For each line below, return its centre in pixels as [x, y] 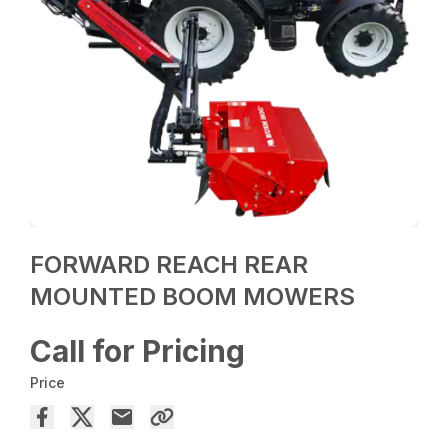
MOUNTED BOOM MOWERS [193, 296]
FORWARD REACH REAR [169, 264]
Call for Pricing [138, 350]
